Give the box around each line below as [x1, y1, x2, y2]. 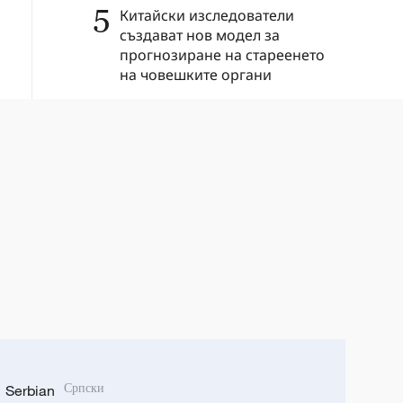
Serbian [5, 381, 55, 399]
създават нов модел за [120, 24, 280, 45]
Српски [64, 381, 104, 395]
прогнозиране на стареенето [120, 44, 325, 65]
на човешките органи [120, 64, 272, 85]
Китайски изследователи [120, 4, 294, 25]
